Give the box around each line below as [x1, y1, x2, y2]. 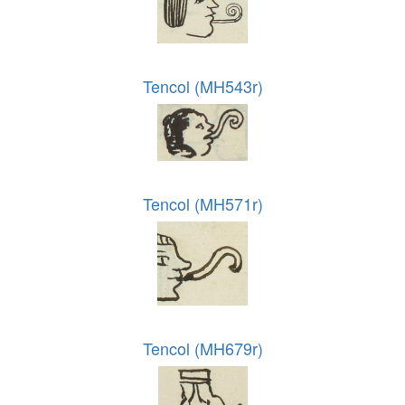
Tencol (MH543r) [142, 73, 263, 98]
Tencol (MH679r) [142, 335, 263, 360]
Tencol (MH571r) [142, 191, 263, 215]
